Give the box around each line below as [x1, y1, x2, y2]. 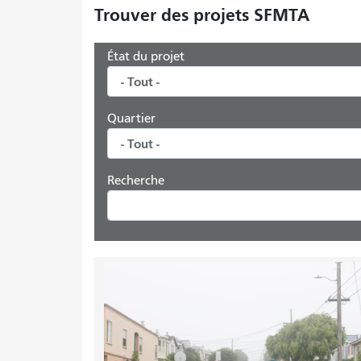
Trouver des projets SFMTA [94, 5, 309, 26]
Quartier [107, 111, 156, 126]
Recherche [107, 173, 164, 188]
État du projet [107, 49, 185, 64]
